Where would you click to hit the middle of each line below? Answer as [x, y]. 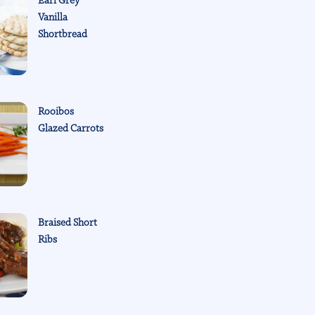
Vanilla [53, 17]
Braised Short [68, 223]
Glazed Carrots [71, 128]
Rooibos [56, 111]
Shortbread [63, 34]
